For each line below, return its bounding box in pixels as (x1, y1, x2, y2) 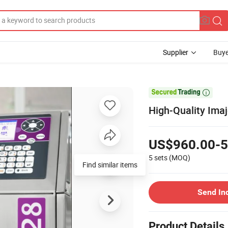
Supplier (163, 47, 188, 57)
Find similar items (82, 159, 137, 169)
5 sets (149, 152, 167, 162)
